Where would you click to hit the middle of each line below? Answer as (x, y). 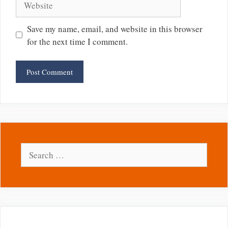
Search (33, 149)
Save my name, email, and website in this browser (115, 28)
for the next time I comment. (77, 41)
